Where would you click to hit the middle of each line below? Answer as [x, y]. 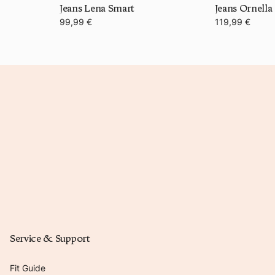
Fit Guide [28, 268]
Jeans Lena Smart [97, 8]
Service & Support [50, 238]
